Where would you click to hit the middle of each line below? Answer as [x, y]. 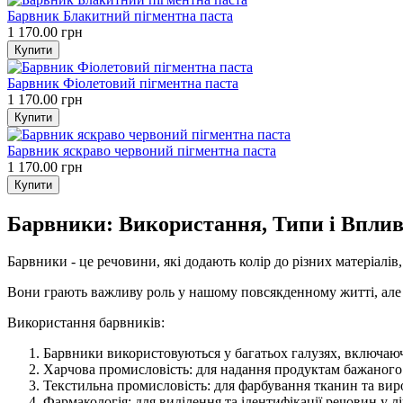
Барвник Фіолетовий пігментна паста [123, 83]
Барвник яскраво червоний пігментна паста [142, 150]
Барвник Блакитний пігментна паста [120, 15]
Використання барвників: [86, 323]
